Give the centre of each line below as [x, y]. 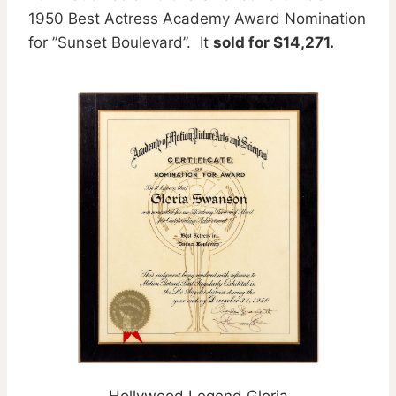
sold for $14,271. [274, 42]
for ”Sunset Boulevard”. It [121, 42]
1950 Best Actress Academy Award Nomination [197, 18]
